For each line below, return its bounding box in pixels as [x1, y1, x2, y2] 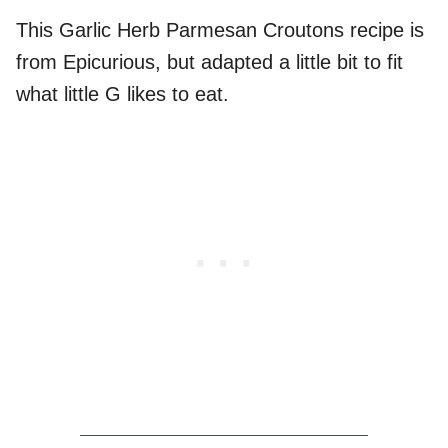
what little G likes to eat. [16, 83, 229, 106]
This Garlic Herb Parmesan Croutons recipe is [16, 19, 424, 42]
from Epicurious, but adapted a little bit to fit [16, 51, 403, 74]
